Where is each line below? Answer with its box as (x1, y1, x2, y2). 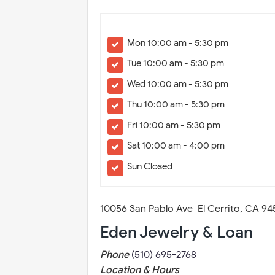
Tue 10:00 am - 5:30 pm (127, 58, 225, 69)
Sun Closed (127, 160, 173, 172)
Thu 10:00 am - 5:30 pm (127, 99, 225, 110)
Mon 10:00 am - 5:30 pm (127, 37, 229, 48)
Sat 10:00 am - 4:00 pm (127, 140, 225, 151)
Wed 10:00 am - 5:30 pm (127, 78, 229, 90)
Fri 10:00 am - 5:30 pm (127, 119, 221, 131)
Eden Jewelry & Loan (100, 222, 253, 242)
